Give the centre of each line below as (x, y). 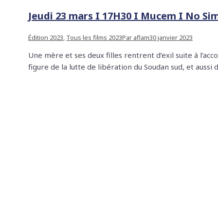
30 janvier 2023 (171, 37)
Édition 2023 (46, 37)
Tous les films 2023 (94, 37)
